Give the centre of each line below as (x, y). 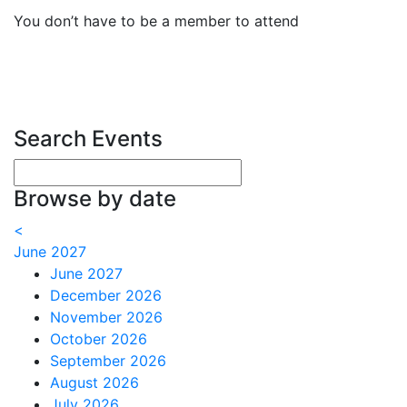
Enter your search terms (96, 170)
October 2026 (99, 339)
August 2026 (94, 382)
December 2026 (106, 295)
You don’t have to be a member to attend (156, 21)
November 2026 (106, 317)
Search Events (88, 139)
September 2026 (108, 361)
